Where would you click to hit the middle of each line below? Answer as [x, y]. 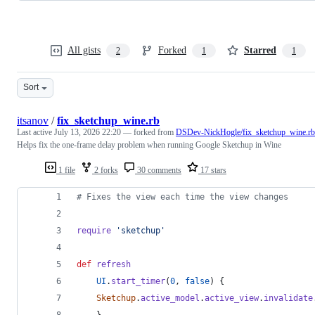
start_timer [138, 281]
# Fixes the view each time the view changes [182, 197]
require [94, 230]
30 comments [158, 170]
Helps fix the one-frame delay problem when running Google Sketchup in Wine [149, 144]
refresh [114, 264]
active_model [170, 298]
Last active [36, 132]
